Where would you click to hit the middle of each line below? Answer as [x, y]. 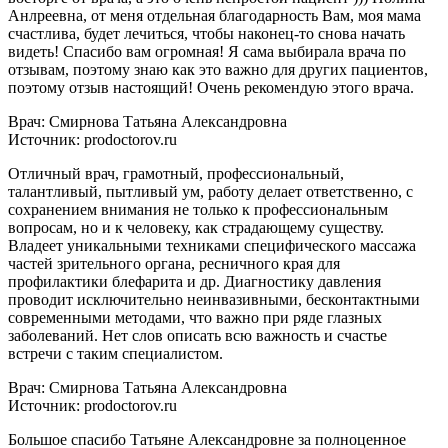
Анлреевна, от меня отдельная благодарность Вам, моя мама [214, 15]
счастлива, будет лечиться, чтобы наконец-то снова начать [206, 33]
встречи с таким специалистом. [115, 353]
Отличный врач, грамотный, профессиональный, [176, 173]
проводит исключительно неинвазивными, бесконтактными [214, 299]
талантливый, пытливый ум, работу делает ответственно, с [210, 191]
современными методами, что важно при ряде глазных [195, 317]
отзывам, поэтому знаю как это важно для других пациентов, [218, 69]
